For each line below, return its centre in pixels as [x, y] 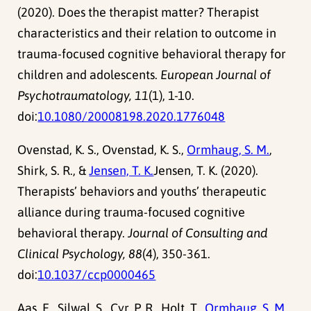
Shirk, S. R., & [53, 171]
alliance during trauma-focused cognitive [132, 212]
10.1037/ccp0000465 [97, 275]
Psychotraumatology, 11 [83, 96]
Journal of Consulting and [198, 233]
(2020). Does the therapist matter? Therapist [138, 12]
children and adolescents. [89, 75]
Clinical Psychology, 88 [80, 254]
